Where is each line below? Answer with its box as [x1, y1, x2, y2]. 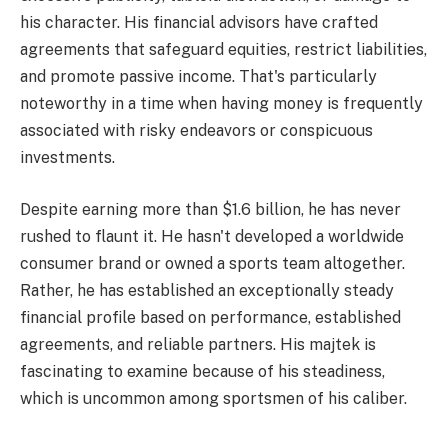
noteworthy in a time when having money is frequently [20, 94, 423, 114]
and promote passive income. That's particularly [20, 67, 377, 87]
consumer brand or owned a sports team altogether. [20, 253, 405, 273]
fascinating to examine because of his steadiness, [20, 361, 385, 381]
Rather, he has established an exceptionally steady [20, 280, 394, 300]
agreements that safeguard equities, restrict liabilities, [20, 40, 427, 60]
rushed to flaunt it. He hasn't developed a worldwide [20, 226, 404, 246]
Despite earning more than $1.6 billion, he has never [20, 199, 401, 219]
